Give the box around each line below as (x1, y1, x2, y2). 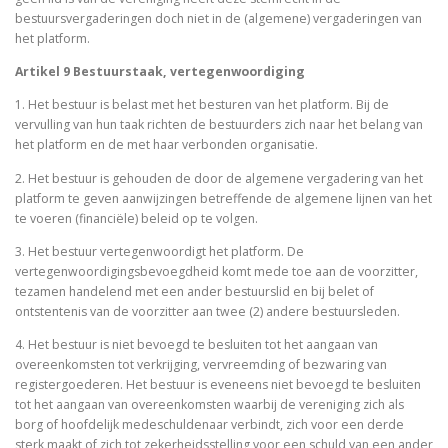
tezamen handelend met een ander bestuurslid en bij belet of (15, 282, 374, 300)
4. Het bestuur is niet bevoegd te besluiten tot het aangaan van (15, 335, 378, 353)
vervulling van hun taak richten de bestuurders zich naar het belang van (15, 116, 423, 134)
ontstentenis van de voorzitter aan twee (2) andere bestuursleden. (15, 302, 403, 320)
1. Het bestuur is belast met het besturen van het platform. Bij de (15, 96, 389, 114)
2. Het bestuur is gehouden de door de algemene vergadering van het (15, 169, 423, 187)
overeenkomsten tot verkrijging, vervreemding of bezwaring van (15, 355, 387, 373)
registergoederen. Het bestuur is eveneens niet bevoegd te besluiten (15, 375, 421, 393)
